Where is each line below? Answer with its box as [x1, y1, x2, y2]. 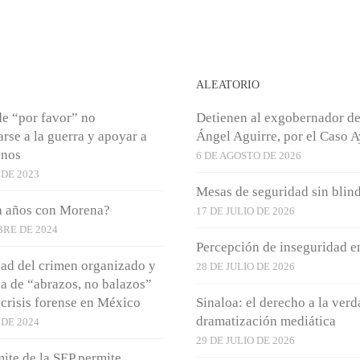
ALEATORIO [195, 77, 260, 91]
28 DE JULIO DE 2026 [195, 260, 295, 272]
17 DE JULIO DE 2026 [195, 204, 295, 217]
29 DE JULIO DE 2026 [195, 333, 295, 346]
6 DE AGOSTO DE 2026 [195, 149, 301, 162]
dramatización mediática [195, 313, 336, 329]
